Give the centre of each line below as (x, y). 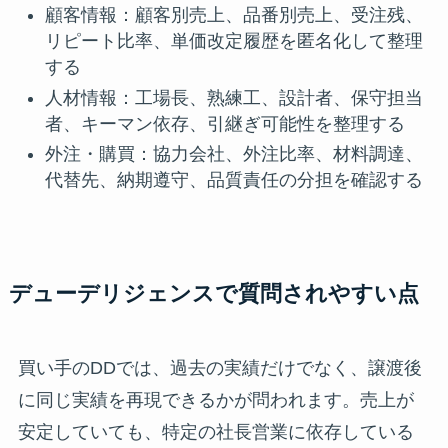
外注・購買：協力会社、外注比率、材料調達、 (233, 154)
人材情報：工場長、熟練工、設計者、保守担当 (233, 97)
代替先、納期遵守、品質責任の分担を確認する (233, 180)
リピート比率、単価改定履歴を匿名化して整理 (233, 41)
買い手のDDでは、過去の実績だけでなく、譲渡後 (219, 368)
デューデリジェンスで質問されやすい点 (213, 294)
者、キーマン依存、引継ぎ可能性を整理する (224, 123)
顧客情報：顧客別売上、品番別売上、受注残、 (233, 15)
